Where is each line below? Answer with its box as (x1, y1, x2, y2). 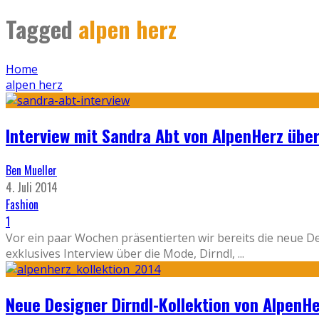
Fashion (6, 196, 38, 214)
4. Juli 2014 (6, 179, 58, 197)
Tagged (6, 12, 78, 46)
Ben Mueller (6, 162, 57, 179)
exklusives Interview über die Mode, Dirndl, (6, 246, 238, 262)
